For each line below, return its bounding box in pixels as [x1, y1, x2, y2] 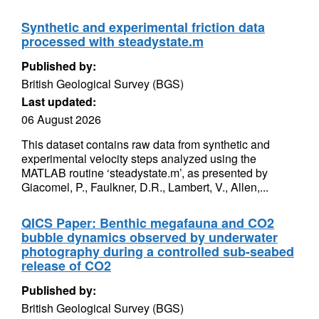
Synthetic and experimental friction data [21, 18, 265, 36]
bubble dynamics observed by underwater [21, 228, 278, 246]
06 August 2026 [21, 111, 101, 127]
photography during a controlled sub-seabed [21, 242, 294, 261]
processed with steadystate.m [21, 32, 204, 51]
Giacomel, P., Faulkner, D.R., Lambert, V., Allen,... [21, 179, 268, 195]
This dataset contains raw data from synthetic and [21, 136, 270, 152]
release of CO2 [21, 256, 111, 275]
